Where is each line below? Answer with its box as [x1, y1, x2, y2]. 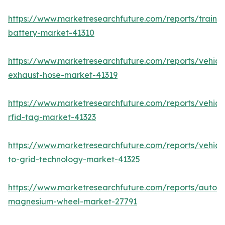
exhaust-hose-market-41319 [8, 70, 118, 80]
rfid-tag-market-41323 [8, 112, 96, 123]
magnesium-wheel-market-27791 [8, 196, 137, 207]
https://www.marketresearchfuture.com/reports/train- [8, 14, 220, 24]
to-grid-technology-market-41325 [8, 154, 140, 165]
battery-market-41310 [8, 28, 94, 38]
